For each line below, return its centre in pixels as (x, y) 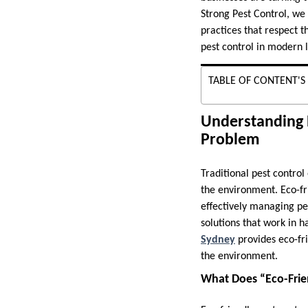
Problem (230, 140)
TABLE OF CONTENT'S (257, 81)
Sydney (218, 240)
